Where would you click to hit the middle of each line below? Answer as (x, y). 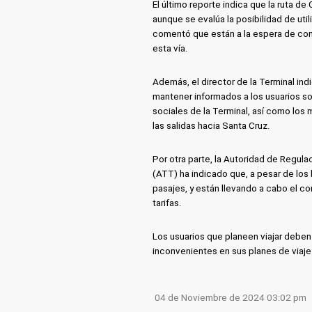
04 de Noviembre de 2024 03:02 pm (231, 297)
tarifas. (167, 203)
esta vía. (170, 48)
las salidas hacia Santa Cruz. (211, 125)
